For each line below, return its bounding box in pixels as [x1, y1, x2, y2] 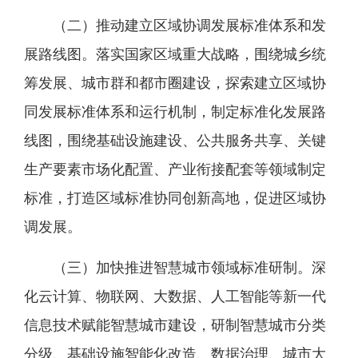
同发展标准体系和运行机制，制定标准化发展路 [24, 104, 326, 120]
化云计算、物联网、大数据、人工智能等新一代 [24, 288, 326, 304]
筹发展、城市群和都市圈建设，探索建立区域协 [24, 75, 326, 91]
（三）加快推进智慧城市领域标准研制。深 [53, 260, 326, 276]
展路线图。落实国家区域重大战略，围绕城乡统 [24, 46, 326, 62]
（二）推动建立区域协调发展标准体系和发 [53, 18, 326, 34]
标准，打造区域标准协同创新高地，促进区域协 [24, 190, 326, 206]
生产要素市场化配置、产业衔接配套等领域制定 [24, 161, 326, 177]
